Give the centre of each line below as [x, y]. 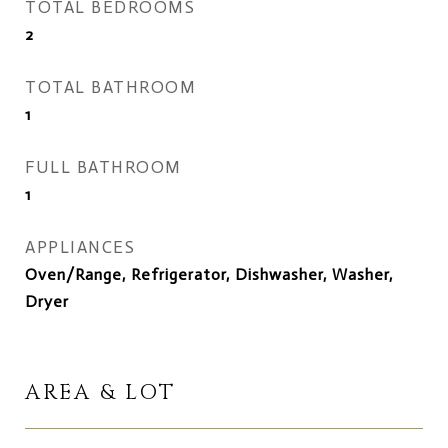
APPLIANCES [80, 246]
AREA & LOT [100, 392]
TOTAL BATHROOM [110, 86]
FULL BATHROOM [103, 166]
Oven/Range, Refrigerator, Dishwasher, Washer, [209, 274]
